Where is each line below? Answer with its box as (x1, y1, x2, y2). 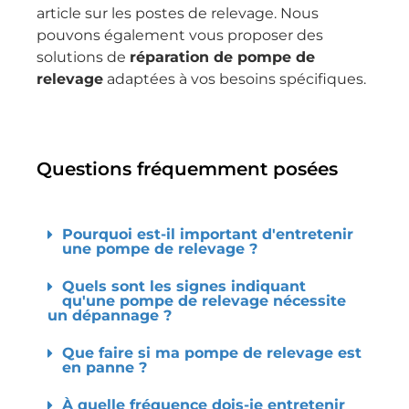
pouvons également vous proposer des (37, 26, 323, 44)
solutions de (37, 47, 130, 66)
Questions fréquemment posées (37, 157, 338, 180)
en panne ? (62, 358, 147, 376)
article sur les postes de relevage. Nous (37, 4, 319, 22)
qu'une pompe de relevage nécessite (62, 291, 346, 309)
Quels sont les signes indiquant (62, 277, 306, 295)
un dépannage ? (47, 306, 172, 324)
